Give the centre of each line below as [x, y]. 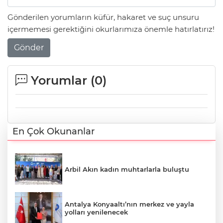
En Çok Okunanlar [54, 131]
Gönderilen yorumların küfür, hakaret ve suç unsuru [103, 17]
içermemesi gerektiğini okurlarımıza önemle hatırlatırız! [111, 29]
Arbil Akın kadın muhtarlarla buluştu [127, 169]
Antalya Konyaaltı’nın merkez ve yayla [129, 204]
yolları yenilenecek [96, 212]
